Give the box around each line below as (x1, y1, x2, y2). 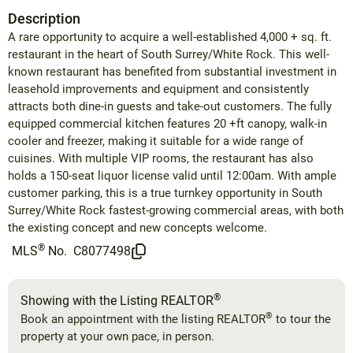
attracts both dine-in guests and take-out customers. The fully (8, 98, 332, 113)
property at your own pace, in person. (20, 329, 214, 344)
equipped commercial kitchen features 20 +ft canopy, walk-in (8, 116, 327, 131)
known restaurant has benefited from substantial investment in (8, 64, 336, 79)
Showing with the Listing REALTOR (20, 292, 214, 308)
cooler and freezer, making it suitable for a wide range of (8, 133, 303, 148)
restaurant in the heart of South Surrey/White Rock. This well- (8, 46, 329, 61)
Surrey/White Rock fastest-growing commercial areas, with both (8, 203, 344, 217)
